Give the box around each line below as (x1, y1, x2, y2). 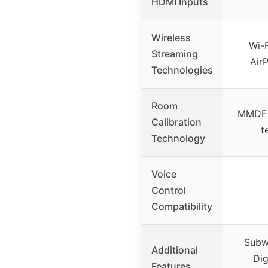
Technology (151, 132, 205, 144)
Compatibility (151, 200, 212, 212)
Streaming (151, 47, 198, 60)
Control (151, 184, 186, 196)
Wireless (151, 31, 191, 44)
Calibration (151, 115, 202, 128)
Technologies (151, 63, 213, 76)
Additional (151, 243, 198, 256)
